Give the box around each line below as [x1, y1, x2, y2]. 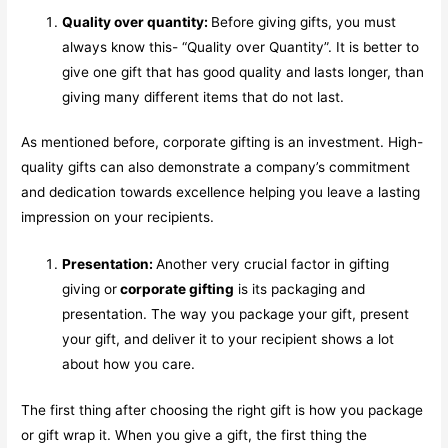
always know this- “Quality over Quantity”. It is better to [62, 38, 420, 55]
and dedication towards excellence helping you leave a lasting [21, 184, 421, 201]
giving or [62, 281, 118, 298]
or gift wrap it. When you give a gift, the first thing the [21, 426, 368, 443]
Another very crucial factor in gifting [156, 256, 390, 273]
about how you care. [62, 356, 196, 373]
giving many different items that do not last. [62, 88, 345, 105]
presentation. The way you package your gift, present [62, 306, 410, 323]
